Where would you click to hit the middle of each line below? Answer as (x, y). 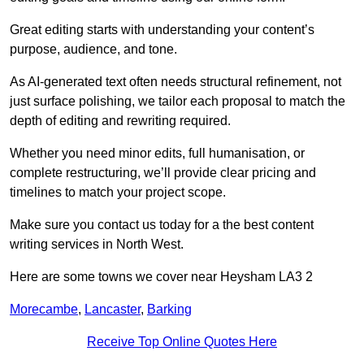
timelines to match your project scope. (118, 193)
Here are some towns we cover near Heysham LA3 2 (161, 277)
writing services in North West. (97, 245)
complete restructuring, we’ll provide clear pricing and (163, 173)
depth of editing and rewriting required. (120, 121)
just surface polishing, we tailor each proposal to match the (178, 102)
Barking (169, 310)
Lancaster (113, 310)
